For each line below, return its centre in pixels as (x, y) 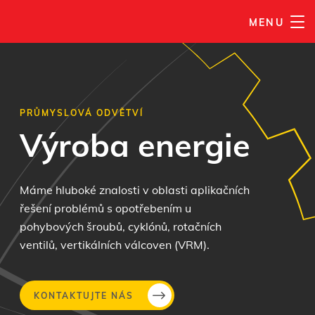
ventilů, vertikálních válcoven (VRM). (114, 244)
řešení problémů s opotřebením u (105, 208)
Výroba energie (135, 144)
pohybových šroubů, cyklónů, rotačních (120, 226)
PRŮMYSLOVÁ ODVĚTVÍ (81, 112)
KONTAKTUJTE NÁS (83, 295)
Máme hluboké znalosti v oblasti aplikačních (134, 189)
